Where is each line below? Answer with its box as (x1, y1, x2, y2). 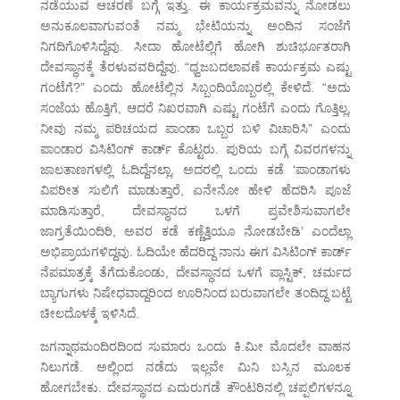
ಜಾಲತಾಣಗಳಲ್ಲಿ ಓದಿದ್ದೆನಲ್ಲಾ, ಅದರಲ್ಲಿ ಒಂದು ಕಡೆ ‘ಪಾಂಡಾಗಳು (39, 162, 352, 178)
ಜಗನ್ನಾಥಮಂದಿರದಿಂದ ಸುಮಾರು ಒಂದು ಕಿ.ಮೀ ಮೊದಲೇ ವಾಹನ (39, 339, 352, 354)
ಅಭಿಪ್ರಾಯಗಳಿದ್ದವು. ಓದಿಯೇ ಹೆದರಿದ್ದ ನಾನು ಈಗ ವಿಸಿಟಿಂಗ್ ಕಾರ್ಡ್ (39, 245, 352, 260)
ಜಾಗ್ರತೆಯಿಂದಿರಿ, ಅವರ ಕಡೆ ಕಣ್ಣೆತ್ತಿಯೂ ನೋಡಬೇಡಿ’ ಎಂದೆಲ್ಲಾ (39, 224, 352, 239)
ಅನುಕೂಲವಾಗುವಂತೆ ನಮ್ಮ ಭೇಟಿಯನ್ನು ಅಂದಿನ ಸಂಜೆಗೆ (39, 19, 352, 34)
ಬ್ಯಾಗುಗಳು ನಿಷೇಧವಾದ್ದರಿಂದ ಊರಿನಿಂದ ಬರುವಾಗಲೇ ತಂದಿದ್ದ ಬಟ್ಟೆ (39, 286, 352, 301)
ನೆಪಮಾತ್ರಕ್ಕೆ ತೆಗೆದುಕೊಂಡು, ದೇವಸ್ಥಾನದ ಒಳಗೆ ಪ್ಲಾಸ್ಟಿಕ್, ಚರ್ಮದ (39, 265, 352, 280)
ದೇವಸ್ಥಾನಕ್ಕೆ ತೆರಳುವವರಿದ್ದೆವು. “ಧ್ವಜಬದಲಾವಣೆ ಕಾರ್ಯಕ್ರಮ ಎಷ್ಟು (39, 60, 352, 75)
